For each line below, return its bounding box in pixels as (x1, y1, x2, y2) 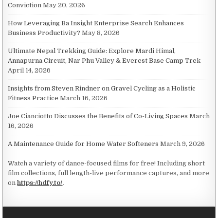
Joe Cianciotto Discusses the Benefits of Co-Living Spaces (8, 112, 188, 120)
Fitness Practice (8, 94, 59, 102)
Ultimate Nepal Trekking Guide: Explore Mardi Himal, (8, 47, 176, 54)
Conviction (8, 1, 42, 9)
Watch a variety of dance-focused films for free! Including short (8, 159, 205, 167)
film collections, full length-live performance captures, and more (8, 169, 210, 177)
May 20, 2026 (43, 1, 86, 9)
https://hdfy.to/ (17, 179, 63, 186)
